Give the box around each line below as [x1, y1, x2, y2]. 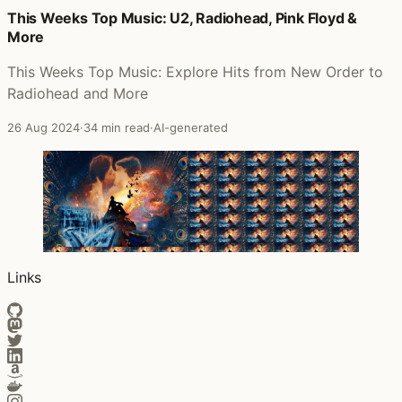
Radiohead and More [7, 84, 148, 103]
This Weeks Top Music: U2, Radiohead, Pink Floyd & [7, 9, 358, 28]
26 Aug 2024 [7, 120, 80, 135]
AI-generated [153, 120, 228, 135]
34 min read [83, 120, 150, 135]
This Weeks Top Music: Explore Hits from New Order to [7, 63, 383, 82]
